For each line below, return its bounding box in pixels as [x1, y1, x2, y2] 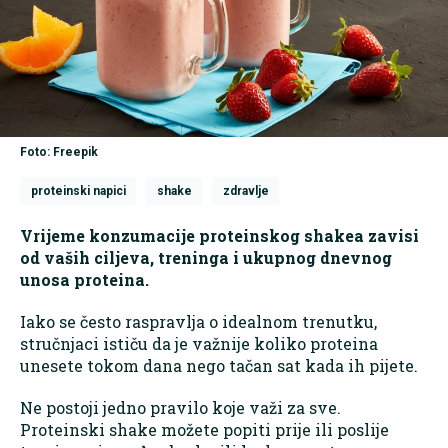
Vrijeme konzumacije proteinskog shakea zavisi [20, 225, 419, 247]
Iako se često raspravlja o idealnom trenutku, [20, 311, 377, 333]
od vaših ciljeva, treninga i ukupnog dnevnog [20, 247, 392, 269]
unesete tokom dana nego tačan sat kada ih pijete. [20, 355, 418, 377]
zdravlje [222, 184, 269, 199]
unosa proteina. [20, 269, 153, 291]
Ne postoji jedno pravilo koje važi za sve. [20, 397, 341, 419]
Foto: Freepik [20, 145, 98, 160]
